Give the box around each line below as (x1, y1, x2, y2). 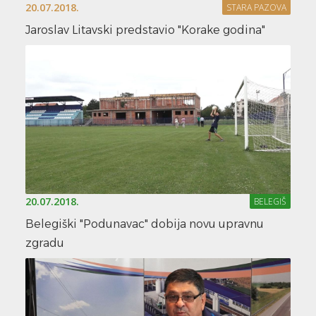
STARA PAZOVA (226, 1, 286, 14)
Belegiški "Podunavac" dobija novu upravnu (25, 217, 264, 231)
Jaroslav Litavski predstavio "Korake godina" (25, 23, 265, 37)
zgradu (25, 236, 64, 250)
